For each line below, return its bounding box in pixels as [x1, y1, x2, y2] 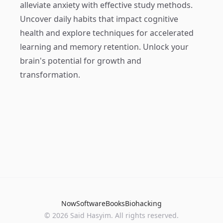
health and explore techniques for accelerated [20, 27, 194, 38]
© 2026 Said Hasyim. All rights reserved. [44, 211, 179, 220]
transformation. [20, 69, 80, 80]
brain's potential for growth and [20, 55, 141, 66]
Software [76, 199, 106, 208]
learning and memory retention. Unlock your [20, 41, 189, 52]
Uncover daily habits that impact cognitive [20, 13, 178, 24]
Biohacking [125, 199, 162, 208]
